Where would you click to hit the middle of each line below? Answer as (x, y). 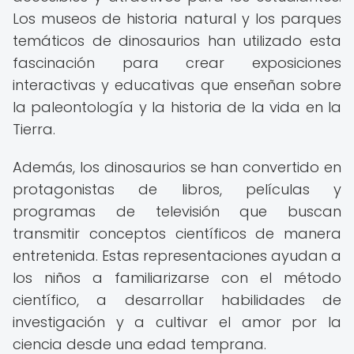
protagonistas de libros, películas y (177, 189)
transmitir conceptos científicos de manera (177, 233)
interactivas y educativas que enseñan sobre (177, 85)
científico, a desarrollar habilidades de (177, 300)
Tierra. (34, 129)
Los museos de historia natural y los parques (177, 19)
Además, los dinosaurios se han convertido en (177, 167)
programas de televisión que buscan (177, 211)
